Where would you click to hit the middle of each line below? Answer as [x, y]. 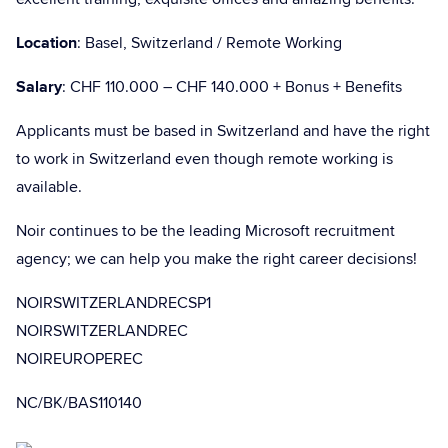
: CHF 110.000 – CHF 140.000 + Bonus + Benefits [232, 87]
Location [46, 43]
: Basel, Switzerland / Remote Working [209, 43]
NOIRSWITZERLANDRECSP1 [113, 303]
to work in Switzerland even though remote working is [204, 159]
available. [49, 187]
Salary [39, 87]
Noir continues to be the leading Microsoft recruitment [205, 231]
